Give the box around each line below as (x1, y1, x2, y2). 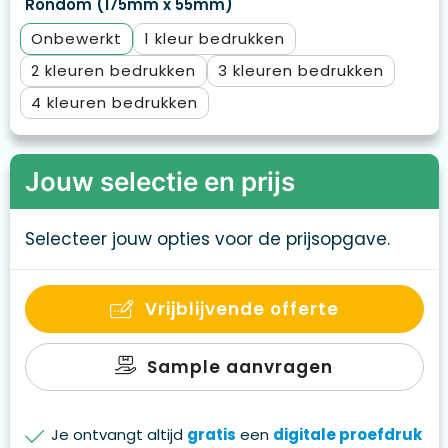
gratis (186, 424, 236, 446)
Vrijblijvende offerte (144, 297, 339, 322)
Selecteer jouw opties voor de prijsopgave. (24, 227, 390, 252)
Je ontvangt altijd (50, 424, 187, 446)
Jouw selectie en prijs (24, 166, 295, 198)
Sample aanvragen (147, 355, 333, 380)
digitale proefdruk (272, 424, 422, 446)
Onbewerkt (30, 28, 122, 50)
